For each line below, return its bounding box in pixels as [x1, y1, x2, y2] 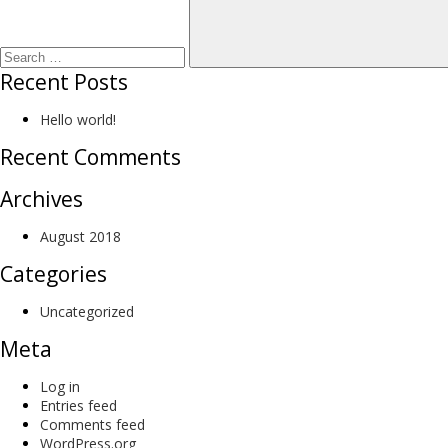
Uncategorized [40, 302, 134, 321]
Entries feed [40, 396, 117, 415]
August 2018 [40, 227, 121, 246]
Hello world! [40, 110, 116, 129]
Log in [40, 377, 80, 396]
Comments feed [40, 415, 145, 434]
